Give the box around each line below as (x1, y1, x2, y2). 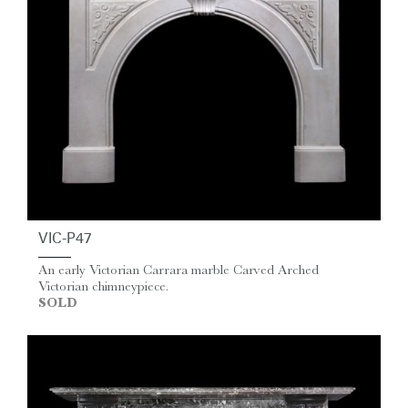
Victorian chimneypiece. (38, 279, 168, 295)
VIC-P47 (38, 231, 92, 247)
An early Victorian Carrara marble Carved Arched (38, 262, 319, 279)
